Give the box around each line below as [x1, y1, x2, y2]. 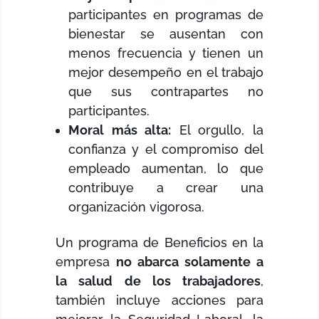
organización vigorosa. [68, 199, 205, 215]
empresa [56, 254, 117, 270]
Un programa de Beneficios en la [56, 235, 263, 251]
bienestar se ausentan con [68, 26, 263, 42]
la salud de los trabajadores [56, 273, 261, 289]
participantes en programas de [68, 7, 263, 23]
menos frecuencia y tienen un [68, 46, 263, 61]
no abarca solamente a [116, 254, 263, 270]
